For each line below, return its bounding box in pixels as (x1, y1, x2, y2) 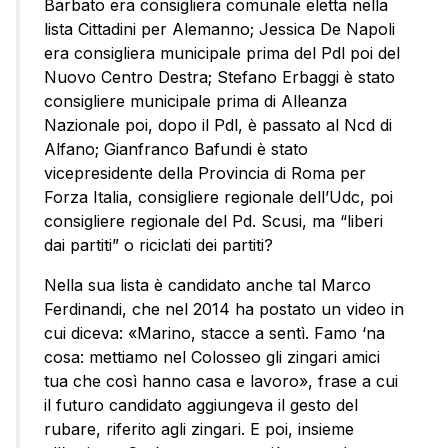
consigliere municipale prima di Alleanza (44, 91, 347, 112)
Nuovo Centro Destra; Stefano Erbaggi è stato (44, 67, 395, 88)
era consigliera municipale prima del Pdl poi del (44, 43, 400, 64)
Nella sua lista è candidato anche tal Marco (44, 275, 371, 296)
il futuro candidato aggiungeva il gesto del (44, 395, 358, 416)
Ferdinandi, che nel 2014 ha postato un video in (44, 299, 404, 320)
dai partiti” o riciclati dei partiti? (44, 235, 273, 256)
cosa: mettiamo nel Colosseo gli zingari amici (44, 347, 380, 368)
